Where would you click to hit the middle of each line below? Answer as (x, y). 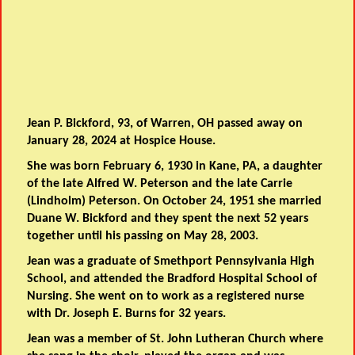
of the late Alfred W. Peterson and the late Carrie (160, 184)
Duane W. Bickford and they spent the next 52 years (168, 219)
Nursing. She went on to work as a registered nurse (166, 297)
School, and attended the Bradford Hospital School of (172, 279)
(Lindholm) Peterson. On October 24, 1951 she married (175, 202)
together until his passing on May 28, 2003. (143, 237)
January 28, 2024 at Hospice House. (122, 141)
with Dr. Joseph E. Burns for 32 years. (127, 314)
